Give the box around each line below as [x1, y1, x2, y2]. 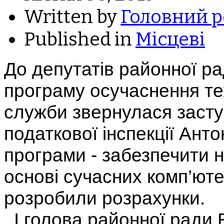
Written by [24, 5, 120, 28]
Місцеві [135, 27, 205, 50]
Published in [24, 27, 132, 50]
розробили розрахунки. [4, 187, 205, 208]
